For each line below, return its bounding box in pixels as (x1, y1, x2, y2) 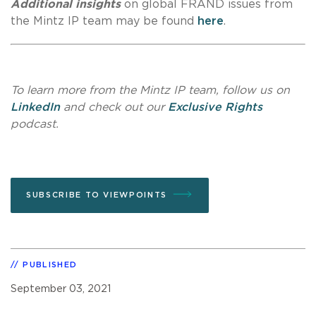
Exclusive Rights (168, 101, 262, 113)
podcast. (11, 118, 59, 130)
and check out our (60, 101, 168, 113)
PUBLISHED (23, 260, 78, 269)
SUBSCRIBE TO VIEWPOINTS (26, 190, 167, 199)
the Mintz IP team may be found (11, 15, 197, 27)
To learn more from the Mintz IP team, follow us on (11, 84, 290, 96)
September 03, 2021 (11, 283, 111, 294)
